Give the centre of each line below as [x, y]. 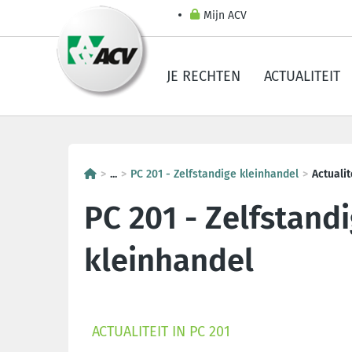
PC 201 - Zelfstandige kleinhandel [214, 174]
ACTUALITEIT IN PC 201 [161, 331]
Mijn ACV [225, 15]
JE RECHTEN [203, 76]
